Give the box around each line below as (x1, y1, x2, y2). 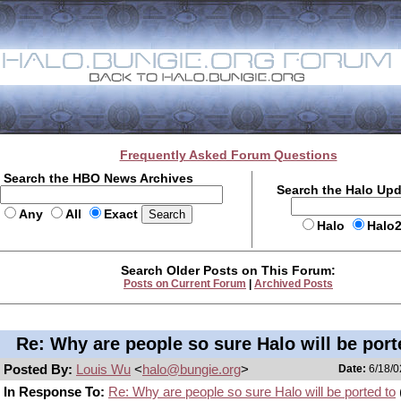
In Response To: (4, 384, 105, 399)
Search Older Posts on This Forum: (121, 263, 336, 277)
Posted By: (4, 362, 76, 377)
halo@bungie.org (142, 362, 241, 377)
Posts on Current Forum (124, 277, 246, 290)
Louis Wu (76, 362, 131, 377)
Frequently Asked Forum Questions (119, 148, 337, 162)
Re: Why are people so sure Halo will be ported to (108, 384, 396, 399)
